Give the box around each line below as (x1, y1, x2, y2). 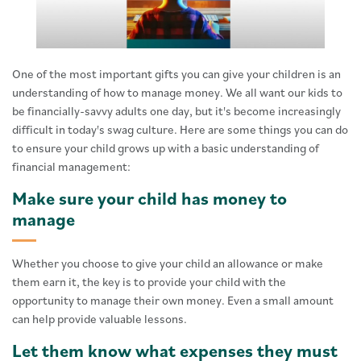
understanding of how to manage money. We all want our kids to (12, 85, 342, 101)
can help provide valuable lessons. (12, 311, 187, 327)
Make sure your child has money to (12, 186, 287, 210)
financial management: (12, 159, 131, 175)
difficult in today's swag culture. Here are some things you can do (12, 122, 348, 138)
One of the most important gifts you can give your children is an (12, 66, 341, 82)
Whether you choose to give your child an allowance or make (12, 255, 323, 272)
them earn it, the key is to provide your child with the (12, 274, 286, 290)
